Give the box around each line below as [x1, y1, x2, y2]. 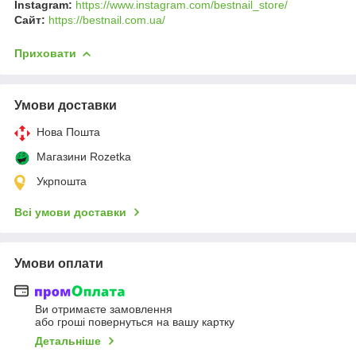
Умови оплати [14, 256, 103, 270]
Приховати [14, 46, 76, 60]
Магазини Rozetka [37, 149, 131, 163]
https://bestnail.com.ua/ [48, 13, 165, 26]
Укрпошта [37, 174, 87, 188]
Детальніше [35, 335, 101, 348]
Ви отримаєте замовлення [35, 303, 172, 316]
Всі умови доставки [14, 205, 126, 219]
